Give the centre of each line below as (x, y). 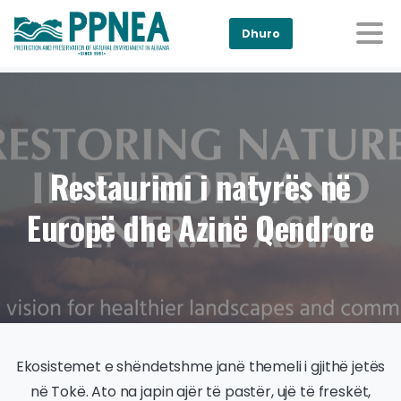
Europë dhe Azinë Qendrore (200, 227)
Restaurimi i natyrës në (200, 186)
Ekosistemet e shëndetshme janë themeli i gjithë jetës (200, 367)
